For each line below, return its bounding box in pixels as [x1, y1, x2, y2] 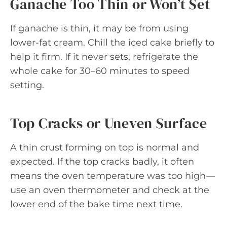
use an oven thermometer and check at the [10, 184, 209, 196]
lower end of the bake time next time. [10, 198, 182, 210]
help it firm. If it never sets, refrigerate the [10, 51, 198, 62]
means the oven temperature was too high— [10, 170, 215, 181]
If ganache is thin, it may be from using [10, 22, 188, 34]
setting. [10, 79, 44, 91]
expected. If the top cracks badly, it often [10, 156, 194, 167]
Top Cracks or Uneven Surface [10, 113, 207, 133]
